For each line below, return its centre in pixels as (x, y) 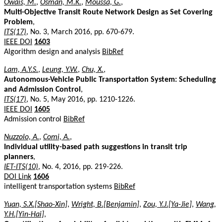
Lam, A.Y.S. (21, 70)
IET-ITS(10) (21, 167)
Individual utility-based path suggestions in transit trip (96, 147)
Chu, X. (93, 70)
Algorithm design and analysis (53, 52)
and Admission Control (42, 89)
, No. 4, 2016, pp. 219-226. (81, 167)
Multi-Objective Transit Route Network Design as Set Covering (108, 12)
